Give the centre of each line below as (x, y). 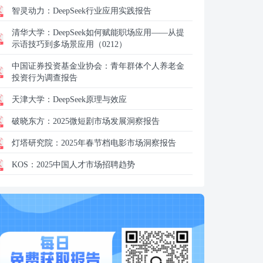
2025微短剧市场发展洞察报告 (106, 121)
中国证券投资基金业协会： (61, 66)
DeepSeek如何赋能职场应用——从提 (119, 33)
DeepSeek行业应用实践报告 (102, 11)
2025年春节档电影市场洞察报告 (119, 143)
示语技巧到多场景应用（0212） (69, 44)
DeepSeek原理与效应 (90, 100)
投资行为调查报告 (45, 78)
